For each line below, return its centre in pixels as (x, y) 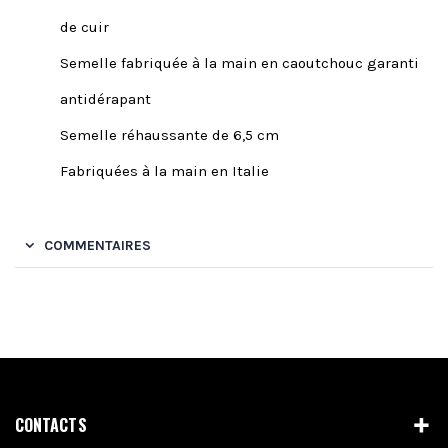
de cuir (84, 26)
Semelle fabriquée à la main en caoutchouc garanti (239, 62)
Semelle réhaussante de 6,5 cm (169, 134)
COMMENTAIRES (97, 245)
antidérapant (105, 98)
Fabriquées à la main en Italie (164, 170)
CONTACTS (51, 424)
